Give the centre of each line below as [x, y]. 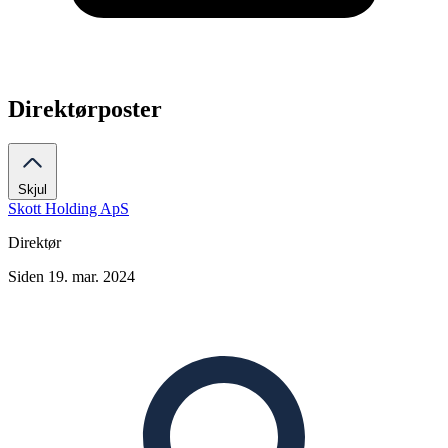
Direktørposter [85, 109]
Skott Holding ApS [68, 208]
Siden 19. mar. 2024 [71, 276]
